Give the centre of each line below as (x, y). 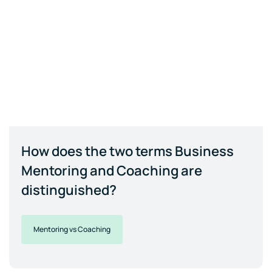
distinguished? (69, 190)
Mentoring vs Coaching (72, 229)
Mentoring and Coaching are (112, 171)
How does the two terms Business (127, 151)
